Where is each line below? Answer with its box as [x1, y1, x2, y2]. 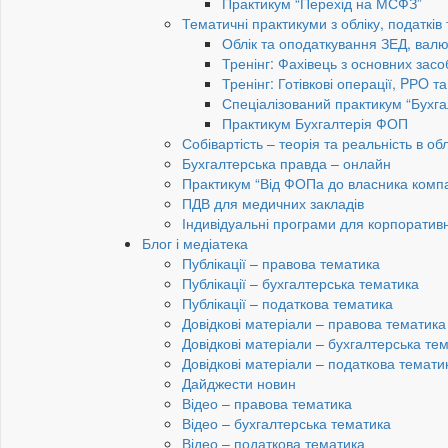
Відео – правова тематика [182, 393, 352, 414]
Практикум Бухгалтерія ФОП [222, 113, 408, 134]
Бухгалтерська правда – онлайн [182, 153, 391, 174]
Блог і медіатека [142, 233, 248, 254]
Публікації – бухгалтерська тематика [182, 273, 419, 294]
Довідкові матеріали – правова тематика [182, 313, 446, 334]
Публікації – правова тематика [182, 253, 380, 274]
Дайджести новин [182, 373, 296, 394]
